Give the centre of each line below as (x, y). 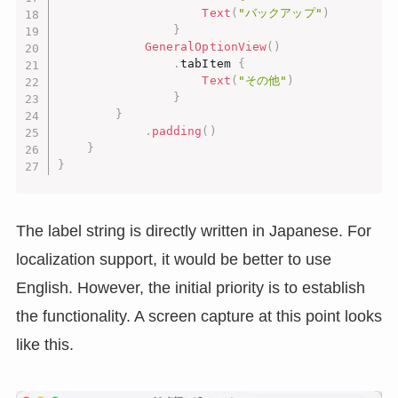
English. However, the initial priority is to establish (190, 287)
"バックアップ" (280, 13)
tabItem (209, 64)
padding (177, 131)
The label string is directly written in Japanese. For (193, 231)
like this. (44, 344)
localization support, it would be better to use (173, 259)
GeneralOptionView (206, 47)
